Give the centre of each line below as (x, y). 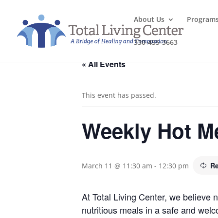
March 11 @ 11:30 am (117, 166)
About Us (149, 19)
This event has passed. (119, 95)
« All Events (104, 64)
